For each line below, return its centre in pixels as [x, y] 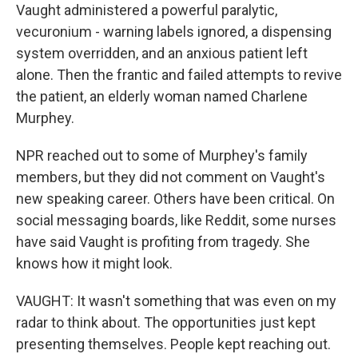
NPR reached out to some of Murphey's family [162, 155]
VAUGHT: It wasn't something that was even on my [176, 301]
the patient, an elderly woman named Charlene [162, 96]
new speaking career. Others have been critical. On [175, 199]
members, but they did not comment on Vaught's [171, 177]
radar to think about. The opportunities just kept [166, 322]
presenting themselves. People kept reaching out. [173, 344]
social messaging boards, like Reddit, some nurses [176, 220]
